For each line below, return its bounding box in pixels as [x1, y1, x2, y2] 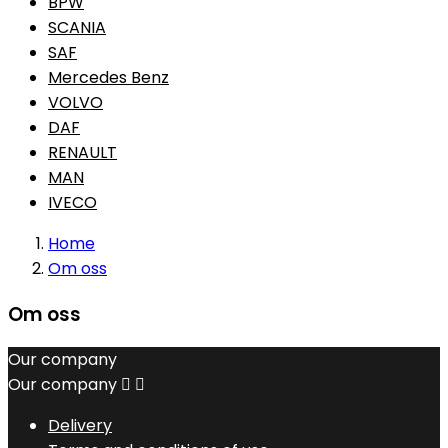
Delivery [48, 414, 112, 438]
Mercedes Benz [48, 66, 169, 89]
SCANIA [48, 16, 106, 39]
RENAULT [48, 141, 117, 164]
